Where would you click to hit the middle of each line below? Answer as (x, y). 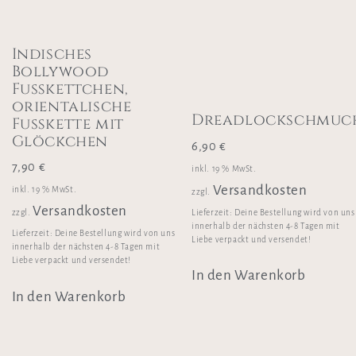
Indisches (52, 54)
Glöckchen (60, 141)
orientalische (72, 106)
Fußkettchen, (70, 89)
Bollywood (60, 71)
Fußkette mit (68, 124)
